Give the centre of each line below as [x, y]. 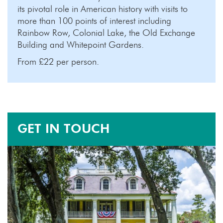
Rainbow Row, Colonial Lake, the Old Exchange [106, 32]
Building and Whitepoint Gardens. [81, 44]
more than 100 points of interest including [94, 20]
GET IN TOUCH [63, 128]
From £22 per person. [58, 61]
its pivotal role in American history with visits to [103, 8]
